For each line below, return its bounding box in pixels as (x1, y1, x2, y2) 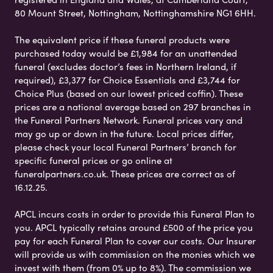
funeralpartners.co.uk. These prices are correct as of (15, 167, 235, 181)
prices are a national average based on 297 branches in (15, 100, 251, 114)
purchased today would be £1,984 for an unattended (15, 46, 237, 60)
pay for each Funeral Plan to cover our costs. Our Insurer (15, 234, 256, 248)
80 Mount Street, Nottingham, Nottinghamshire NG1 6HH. (15, 6, 256, 20)
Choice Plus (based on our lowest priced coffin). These (15, 87, 243, 101)
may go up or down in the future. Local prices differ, (15, 127, 234, 141)
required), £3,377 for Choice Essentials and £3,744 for (15, 73, 240, 87)
